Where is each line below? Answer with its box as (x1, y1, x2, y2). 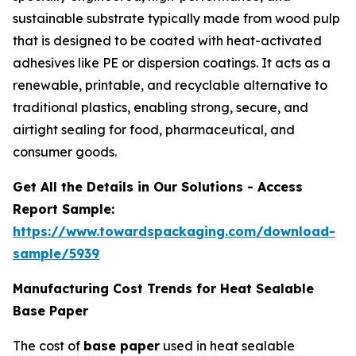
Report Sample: (13, 201, 114, 217)
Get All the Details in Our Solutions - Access (13, 179, 303, 195)
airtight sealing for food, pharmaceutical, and (13, 122, 295, 137)
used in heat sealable (160, 338, 295, 354)
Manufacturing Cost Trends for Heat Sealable (13, 281, 314, 296)
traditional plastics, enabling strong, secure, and (13, 99, 308, 115)
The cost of (13, 338, 83, 354)
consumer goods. (13, 144, 117, 160)
